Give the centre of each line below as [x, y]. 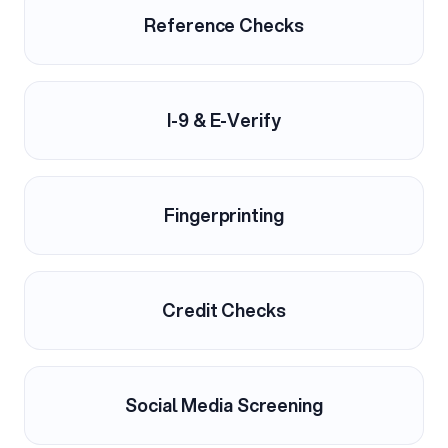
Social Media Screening [224, 404]
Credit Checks [224, 309]
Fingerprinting [224, 214]
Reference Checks [224, 24]
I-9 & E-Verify [224, 119]
